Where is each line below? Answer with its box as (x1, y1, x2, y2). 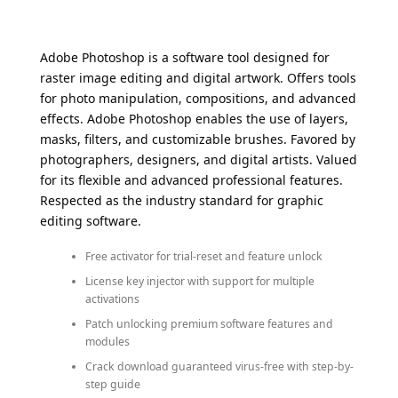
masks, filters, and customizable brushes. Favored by (40, 131, 355, 148)
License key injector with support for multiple (84, 273, 314, 289)
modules (84, 333, 130, 349)
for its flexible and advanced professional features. (40, 171, 343, 189)
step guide (84, 376, 140, 392)
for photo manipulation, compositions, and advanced (40, 90, 356, 107)
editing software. (40, 212, 141, 230)
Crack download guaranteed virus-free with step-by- (84, 358, 354, 374)
